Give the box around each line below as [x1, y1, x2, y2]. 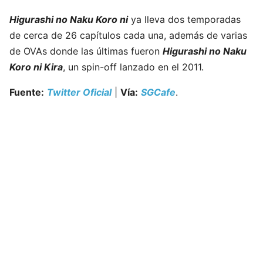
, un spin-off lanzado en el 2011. [63, 61, 204, 73]
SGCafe [141, 86, 176, 99]
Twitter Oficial [47, 86, 112, 99]
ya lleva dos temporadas [131, 14, 241, 26]
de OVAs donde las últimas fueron [9, 45, 163, 58]
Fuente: [9, 86, 44, 99]
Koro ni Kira [9, 61, 63, 73]
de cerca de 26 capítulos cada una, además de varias [9, 29, 247, 42]
